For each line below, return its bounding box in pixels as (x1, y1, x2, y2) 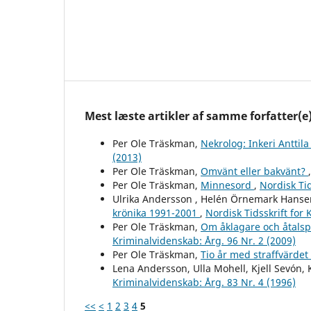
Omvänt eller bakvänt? (201, 164, 308, 178)
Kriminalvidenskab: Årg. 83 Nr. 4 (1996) (112, 275, 296, 289)
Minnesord (201, 178, 254, 192)
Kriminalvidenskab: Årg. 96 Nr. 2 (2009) (112, 233, 296, 247)
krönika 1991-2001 (112, 205, 200, 219)
